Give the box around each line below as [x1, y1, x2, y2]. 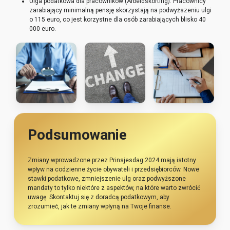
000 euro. [29, 25, 56, 32]
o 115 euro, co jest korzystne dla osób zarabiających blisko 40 [29, 15, 206, 23]
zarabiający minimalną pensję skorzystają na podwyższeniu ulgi [29, 6, 212, 14]
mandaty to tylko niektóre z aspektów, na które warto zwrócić [27, 184, 200, 192]
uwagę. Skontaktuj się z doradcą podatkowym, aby [27, 194, 169, 201]
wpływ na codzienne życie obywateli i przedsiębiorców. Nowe [27, 166, 199, 174]
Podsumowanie [27, 126, 127, 144]
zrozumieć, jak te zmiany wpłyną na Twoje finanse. [27, 203, 171, 210]
